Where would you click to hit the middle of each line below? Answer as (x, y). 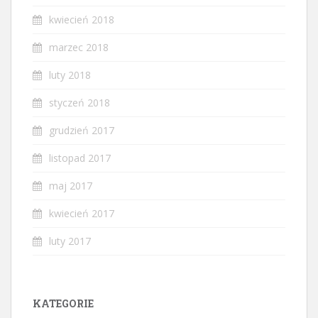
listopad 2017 (80, 158)
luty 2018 (70, 75)
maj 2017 (71, 185)
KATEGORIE (63, 303)
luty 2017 (70, 241)
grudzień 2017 (82, 130)
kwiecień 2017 (82, 213)
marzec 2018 (79, 47)
